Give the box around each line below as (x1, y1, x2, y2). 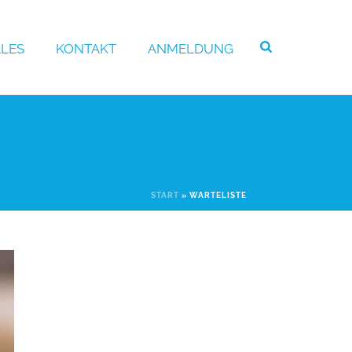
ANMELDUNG (148, 41, 234, 57)
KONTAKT (56, 41, 117, 57)
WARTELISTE (189, 191, 247, 200)
